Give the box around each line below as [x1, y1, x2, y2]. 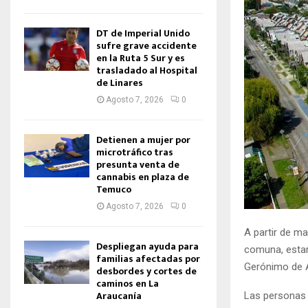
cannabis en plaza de [96, 169, 189, 185]
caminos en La [96, 276, 159, 291]
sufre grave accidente [96, 38, 197, 54]
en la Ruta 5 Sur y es [96, 50, 185, 66]
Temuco [96, 181, 131, 197]
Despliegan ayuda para [96, 239, 199, 254]
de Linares [96, 75, 143, 91]
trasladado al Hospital [96, 63, 197, 78]
